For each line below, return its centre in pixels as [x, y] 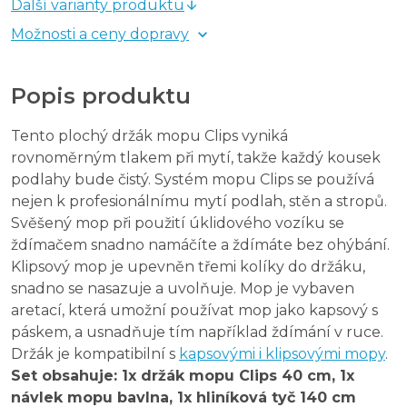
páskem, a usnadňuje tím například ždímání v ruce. [197, 332]
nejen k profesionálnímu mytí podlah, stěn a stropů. [199, 201]
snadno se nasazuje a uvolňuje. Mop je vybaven [183, 288]
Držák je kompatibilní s [95, 353]
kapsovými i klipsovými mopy [282, 353]
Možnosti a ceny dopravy [100, 34]
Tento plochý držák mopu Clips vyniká [149, 135]
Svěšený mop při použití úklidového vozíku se [178, 223]
